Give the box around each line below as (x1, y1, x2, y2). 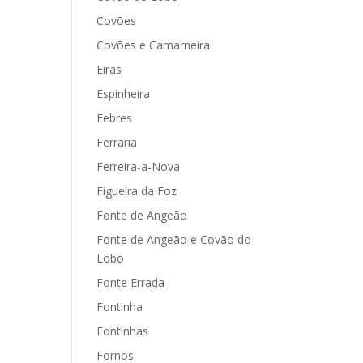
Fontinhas (96, 323, 149, 339)
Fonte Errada (96, 275, 165, 290)
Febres (96, 110, 133, 126)
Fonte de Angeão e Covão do (96, 232, 252, 247)
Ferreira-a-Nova (96, 159, 181, 174)
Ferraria (96, 135, 138, 150)
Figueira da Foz (96, 183, 177, 199)
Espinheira (96, 86, 151, 101)
